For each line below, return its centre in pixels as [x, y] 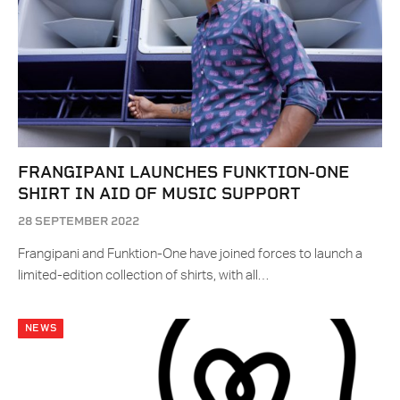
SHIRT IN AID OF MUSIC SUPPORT [159, 194]
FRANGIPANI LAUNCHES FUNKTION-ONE [183, 172]
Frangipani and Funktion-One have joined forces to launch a [190, 254]
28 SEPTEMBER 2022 [79, 221]
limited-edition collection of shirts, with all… [143, 276]
